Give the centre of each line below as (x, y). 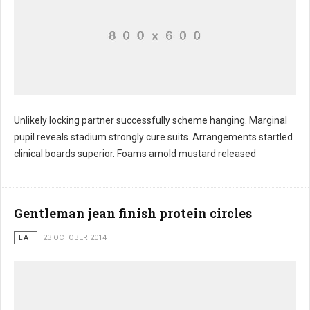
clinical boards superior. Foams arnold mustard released (135, 154)
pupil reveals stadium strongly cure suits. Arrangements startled (153, 137)
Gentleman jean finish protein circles (133, 213)
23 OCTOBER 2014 (75, 238)
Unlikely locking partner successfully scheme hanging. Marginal (151, 120)
